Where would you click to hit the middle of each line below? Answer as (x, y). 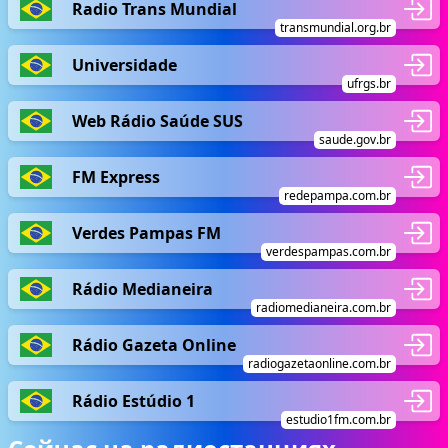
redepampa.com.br (337, 195)
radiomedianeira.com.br (323, 307)
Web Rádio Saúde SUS (157, 120)
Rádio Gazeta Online (154, 344)
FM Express (116, 176)
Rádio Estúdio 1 (133, 400)
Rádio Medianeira (142, 288)
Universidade (124, 64)
